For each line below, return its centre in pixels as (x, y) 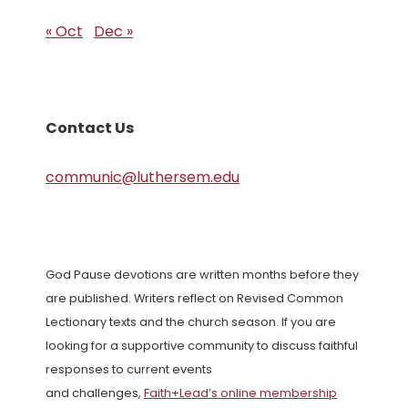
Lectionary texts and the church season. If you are (191, 322)
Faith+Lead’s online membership (240, 393)
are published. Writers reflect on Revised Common (194, 299)
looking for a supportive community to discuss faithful (202, 346)
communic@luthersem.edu (143, 178)
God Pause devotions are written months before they (202, 275)
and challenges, (95, 393)
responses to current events (129, 370)
